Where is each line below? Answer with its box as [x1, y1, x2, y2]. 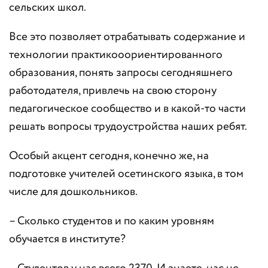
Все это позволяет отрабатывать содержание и [9, 29, 245, 45]
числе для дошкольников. [9, 184, 138, 200]
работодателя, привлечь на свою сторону [9, 83, 217, 99]
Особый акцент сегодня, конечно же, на [9, 148, 209, 165]
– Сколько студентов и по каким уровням [9, 213, 214, 230]
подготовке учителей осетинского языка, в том [9, 166, 243, 182]
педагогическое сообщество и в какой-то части [9, 100, 246, 117]
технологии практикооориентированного [9, 47, 223, 63]
